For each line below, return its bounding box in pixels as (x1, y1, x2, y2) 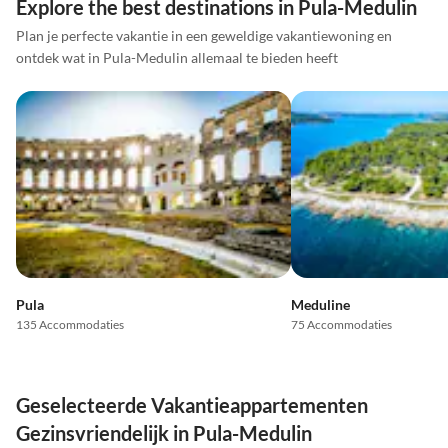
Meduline (290, 296, 350, 314)
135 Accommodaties (16, 317, 124, 333)
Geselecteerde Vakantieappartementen (16, 393, 368, 418)
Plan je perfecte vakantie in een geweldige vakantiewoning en (16, 27, 392, 45)
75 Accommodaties (290, 317, 392, 333)
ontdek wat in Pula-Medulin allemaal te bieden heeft (16, 49, 338, 67)
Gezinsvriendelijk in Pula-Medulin (16, 421, 312, 446)
